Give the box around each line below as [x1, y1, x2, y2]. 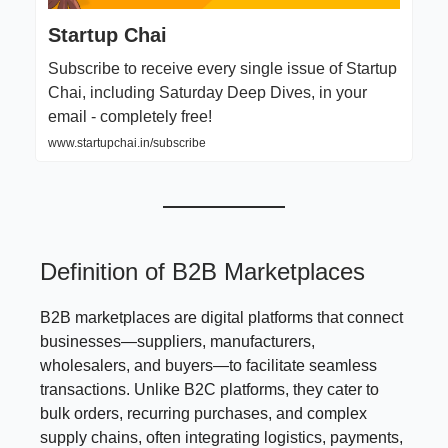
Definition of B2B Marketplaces [40, 257, 365, 285]
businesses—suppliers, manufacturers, [40, 332, 315, 350]
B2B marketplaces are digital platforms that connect [40, 308, 403, 326]
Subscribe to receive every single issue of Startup [48, 59, 397, 77]
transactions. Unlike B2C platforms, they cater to [40, 380, 379, 398]
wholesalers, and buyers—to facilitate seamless [40, 356, 377, 374]
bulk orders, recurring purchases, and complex [40, 404, 367, 422]
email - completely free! [48, 107, 212, 125]
